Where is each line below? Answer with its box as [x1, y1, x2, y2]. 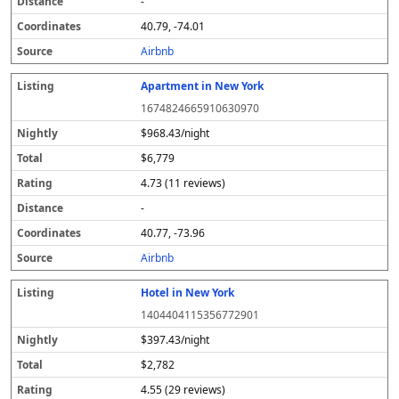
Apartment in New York [141, 78, 265, 94]
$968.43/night [141, 126, 210, 141]
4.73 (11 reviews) [141, 175, 226, 191]
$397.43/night [141, 332, 210, 347]
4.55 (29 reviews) [141, 382, 226, 397]
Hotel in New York [141, 285, 235, 300]
